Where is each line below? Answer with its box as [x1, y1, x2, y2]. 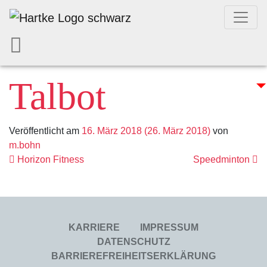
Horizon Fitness [15, 154, 84, 164]
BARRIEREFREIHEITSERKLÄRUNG [51, 251, 216, 261]
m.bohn [9, 140, 41, 150]
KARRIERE [69, 222, 120, 232]
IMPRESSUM [140, 222, 198, 232]
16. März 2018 [82, 126, 142, 136]
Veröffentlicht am [9, 126, 82, 136]
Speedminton [193, 154, 252, 164]
